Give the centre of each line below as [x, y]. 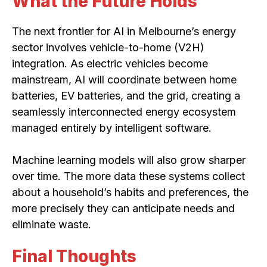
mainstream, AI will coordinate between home [124, 80]
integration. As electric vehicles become [110, 64]
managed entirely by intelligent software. [112, 128]
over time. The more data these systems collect [128, 176]
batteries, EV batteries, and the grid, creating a [126, 96]
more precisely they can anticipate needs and [123, 209]
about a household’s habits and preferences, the [130, 193]
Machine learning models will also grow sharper [129, 160]
